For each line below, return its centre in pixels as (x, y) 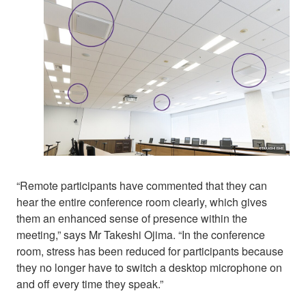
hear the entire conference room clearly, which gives (142, 201)
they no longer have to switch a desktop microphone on (149, 267)
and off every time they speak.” (90, 283)
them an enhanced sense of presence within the (132, 218)
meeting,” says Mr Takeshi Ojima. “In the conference (141, 234)
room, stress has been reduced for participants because (150, 251)
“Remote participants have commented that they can (142, 185)
